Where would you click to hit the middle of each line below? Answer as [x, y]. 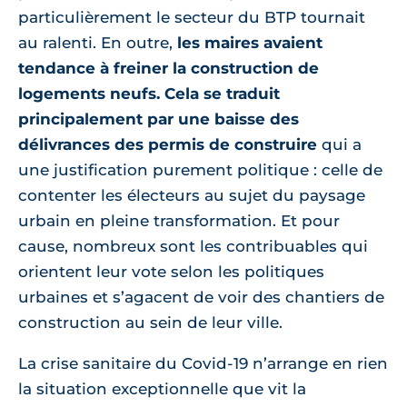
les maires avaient [250, 43]
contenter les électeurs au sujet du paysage [192, 195]
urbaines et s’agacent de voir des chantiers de [201, 297]
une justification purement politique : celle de [200, 170]
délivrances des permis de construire [168, 144]
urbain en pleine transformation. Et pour [179, 221]
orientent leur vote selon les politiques [171, 272]
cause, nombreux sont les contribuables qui [193, 246]
